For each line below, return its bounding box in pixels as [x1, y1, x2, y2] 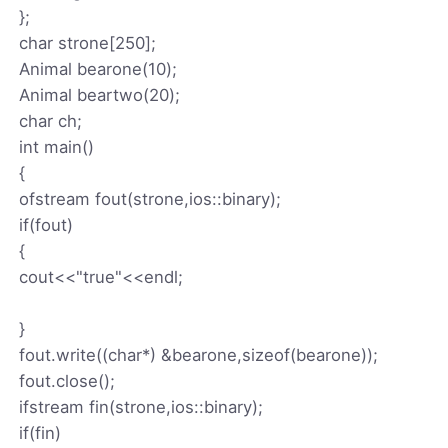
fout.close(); [19, 370, 116, 391]
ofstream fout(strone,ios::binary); [19, 188, 282, 209]
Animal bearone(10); [19, 58, 178, 79]
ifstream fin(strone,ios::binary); [19, 396, 264, 417]
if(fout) [19, 214, 74, 235]
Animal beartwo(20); [19, 84, 181, 105]
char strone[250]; [19, 32, 157, 53]
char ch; [19, 110, 83, 131]
